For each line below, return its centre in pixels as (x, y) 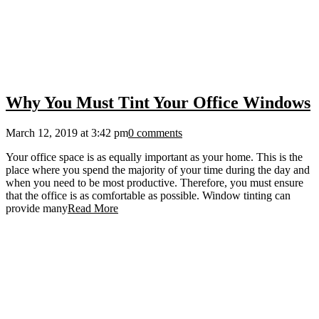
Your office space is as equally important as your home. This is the (154, 157)
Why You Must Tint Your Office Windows (158, 103)
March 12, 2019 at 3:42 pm (67, 132)
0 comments (155, 132)
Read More (93, 208)
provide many (37, 208)
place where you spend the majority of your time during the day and (158, 169)
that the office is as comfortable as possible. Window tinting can (148, 195)
